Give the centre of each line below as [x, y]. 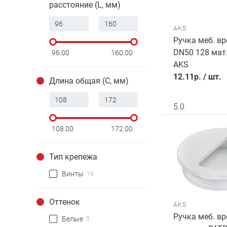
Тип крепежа [73, 157]
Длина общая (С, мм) [89, 81]
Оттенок [65, 202]
